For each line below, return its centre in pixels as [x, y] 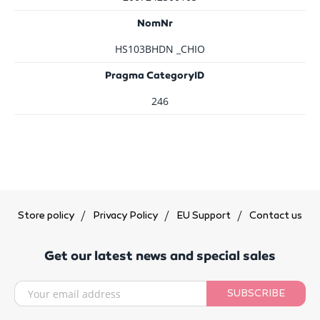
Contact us [276, 216]
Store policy [47, 216]
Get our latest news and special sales [160, 256]
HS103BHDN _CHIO [160, 49]
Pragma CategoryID [155, 76]
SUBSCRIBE [256, 294]
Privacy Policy [126, 216]
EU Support [205, 216]
